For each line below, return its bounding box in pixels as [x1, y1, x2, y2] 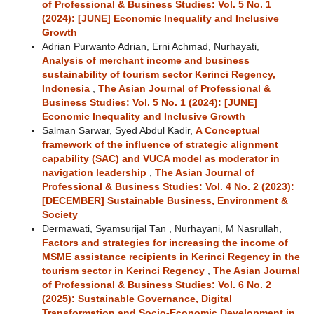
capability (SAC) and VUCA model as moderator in [41, 153, 280, 164]
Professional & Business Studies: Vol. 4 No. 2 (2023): [41, 181, 294, 192]
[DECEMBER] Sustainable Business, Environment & [41, 195, 288, 206]
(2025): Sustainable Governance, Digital [41, 293, 232, 304]
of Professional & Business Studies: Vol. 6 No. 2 [41, 279, 271, 290]
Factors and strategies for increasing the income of [41, 237, 288, 248]
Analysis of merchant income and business [41, 55, 250, 66]
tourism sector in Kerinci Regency [41, 265, 207, 276]
